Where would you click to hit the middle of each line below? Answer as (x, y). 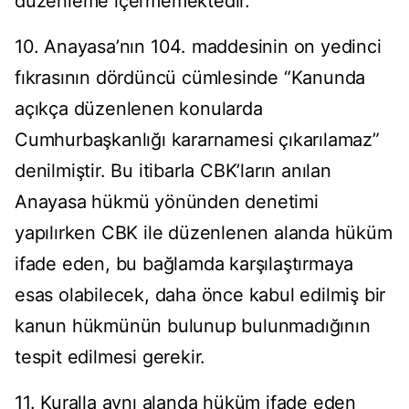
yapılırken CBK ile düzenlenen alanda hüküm (204, 233)
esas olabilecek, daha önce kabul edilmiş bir (200, 295)
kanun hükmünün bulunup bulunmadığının (193, 326)
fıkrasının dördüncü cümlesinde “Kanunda (190, 78)
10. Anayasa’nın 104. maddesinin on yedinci (198, 47)
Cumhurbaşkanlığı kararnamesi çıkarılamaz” (197, 140)
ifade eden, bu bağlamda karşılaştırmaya (184, 264)
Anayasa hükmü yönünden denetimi (167, 202)
